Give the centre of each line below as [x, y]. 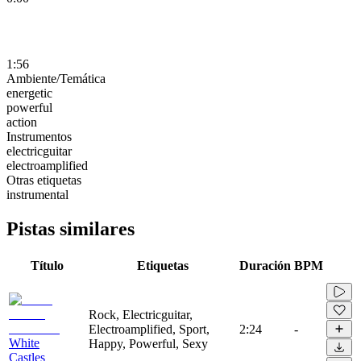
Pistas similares [71, 228]
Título [47, 265]
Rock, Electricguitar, [141, 314]
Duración [265, 265]
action [22, 122]
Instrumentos [39, 136]
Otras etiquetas [44, 180]
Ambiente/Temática [56, 78]
